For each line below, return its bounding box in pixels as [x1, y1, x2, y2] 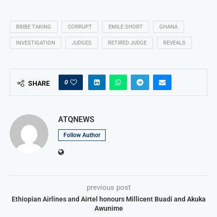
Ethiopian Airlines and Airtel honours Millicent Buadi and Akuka [11, 195, 206, 203]
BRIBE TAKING [16, 24, 51, 31]
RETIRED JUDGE [108, 40, 147, 46]
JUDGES [72, 40, 92, 46]
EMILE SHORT [108, 24, 143, 31]
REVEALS [163, 40, 186, 46]
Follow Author [63, 132, 100, 139]
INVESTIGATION [16, 40, 55, 46]
